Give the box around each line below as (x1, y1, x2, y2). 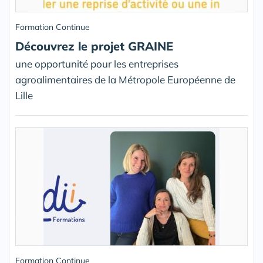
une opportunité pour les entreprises (15, 58, 178, 70)
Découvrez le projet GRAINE (15, 39, 173, 54)
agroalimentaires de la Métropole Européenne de (15, 73, 235, 86)
